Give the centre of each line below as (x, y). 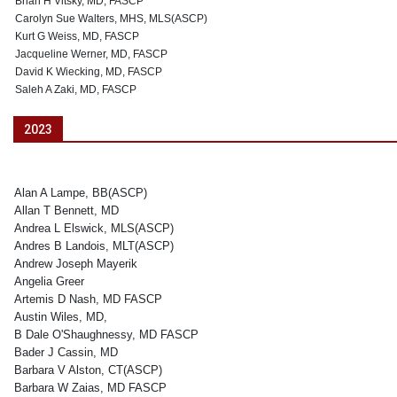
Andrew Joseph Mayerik (76, 264)
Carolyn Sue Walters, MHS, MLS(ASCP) (111, 19)
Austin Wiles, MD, (61, 317)
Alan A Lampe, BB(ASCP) (81, 193)
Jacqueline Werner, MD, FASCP (91, 54)
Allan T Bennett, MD (66, 210)
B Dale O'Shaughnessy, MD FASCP (106, 335)
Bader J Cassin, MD (66, 352)
